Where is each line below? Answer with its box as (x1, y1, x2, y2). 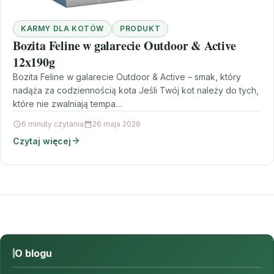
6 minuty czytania (21, 119, 84, 128)
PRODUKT (120, 23, 161, 33)
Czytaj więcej (13, 135, 71, 146)
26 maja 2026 (92, 119, 141, 128)
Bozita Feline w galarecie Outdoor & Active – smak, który (13, 71, 241, 82)
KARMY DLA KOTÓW (21, 23, 104, 33)
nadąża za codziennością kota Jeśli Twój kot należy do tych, (13, 84, 259, 95)
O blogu (15, 246, 52, 259)
